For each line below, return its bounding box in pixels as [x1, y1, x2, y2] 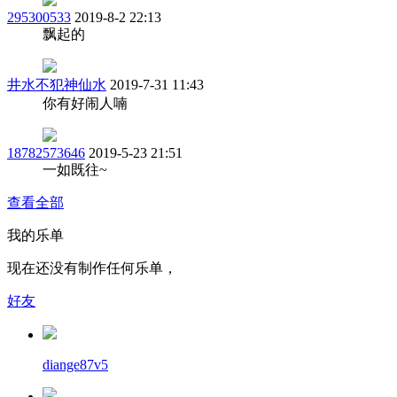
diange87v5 [43, 356, 108, 372]
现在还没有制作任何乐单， [7, 260, 177, 276]
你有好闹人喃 [43, 95, 128, 111]
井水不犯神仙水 [7, 76, 106, 92]
